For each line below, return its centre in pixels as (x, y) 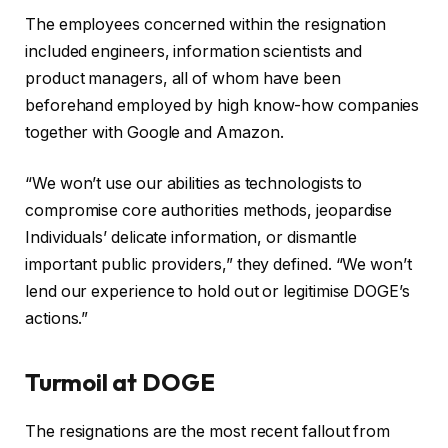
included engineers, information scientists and (194, 51)
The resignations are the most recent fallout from (208, 431)
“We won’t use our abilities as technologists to (194, 184)
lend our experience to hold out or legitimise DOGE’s (217, 292)
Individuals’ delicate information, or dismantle (191, 238)
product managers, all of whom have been (183, 78)
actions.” (57, 319)
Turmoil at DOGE (120, 381)
